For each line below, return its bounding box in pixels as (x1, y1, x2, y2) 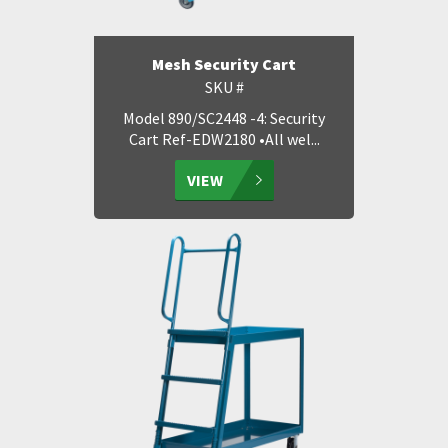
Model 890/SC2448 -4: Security (123, 108, 325, 128)
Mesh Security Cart (152, 54, 296, 74)
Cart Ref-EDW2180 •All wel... (128, 129, 320, 149)
